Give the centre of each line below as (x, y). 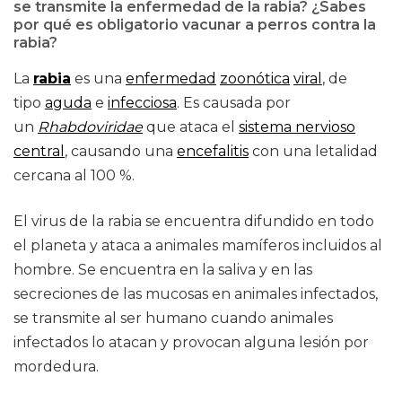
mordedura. (56, 367)
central (39, 151)
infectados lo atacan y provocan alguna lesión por (191, 342)
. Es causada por (234, 103)
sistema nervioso (297, 127)
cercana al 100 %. (74, 175)
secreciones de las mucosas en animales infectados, (196, 294)
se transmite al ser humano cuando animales (173, 318)
